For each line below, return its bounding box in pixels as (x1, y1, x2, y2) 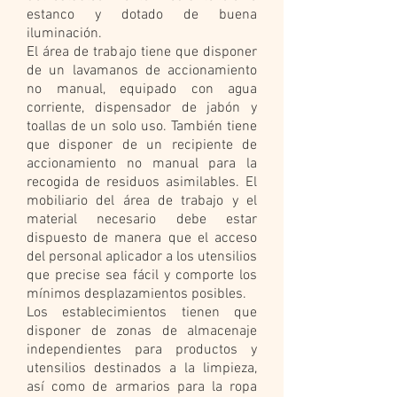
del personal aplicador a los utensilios (27, 248, 257, 266)
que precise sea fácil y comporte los (27, 267, 257, 284)
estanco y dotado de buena (27, 6, 257, 24)
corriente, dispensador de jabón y (27, 99, 257, 117)
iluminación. (27, 25, 102, 43)
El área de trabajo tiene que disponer (27, 43, 257, 61)
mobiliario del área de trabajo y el (27, 192, 257, 210)
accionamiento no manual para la (27, 155, 257, 173)
